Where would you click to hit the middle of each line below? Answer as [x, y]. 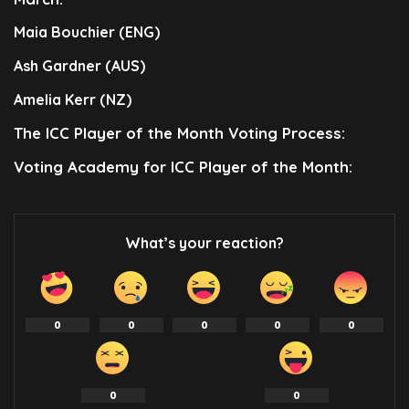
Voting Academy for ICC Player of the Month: [183, 167]
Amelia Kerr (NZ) [73, 100]
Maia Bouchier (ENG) [87, 32]
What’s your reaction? [204, 243]
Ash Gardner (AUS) [79, 66]
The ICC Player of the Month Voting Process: [179, 133]
